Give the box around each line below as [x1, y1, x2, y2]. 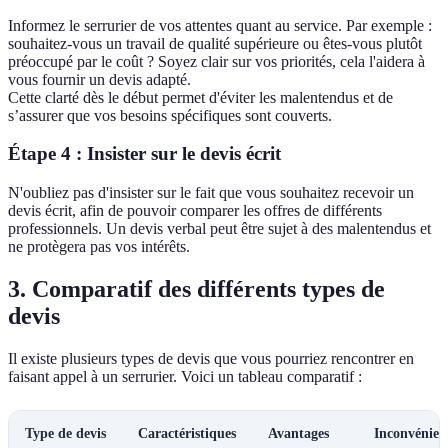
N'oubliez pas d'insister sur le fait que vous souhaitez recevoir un [8, 183, 414, 201]
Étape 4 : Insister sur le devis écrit [8, 143, 281, 165]
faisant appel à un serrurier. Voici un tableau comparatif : [8, 367, 362, 385]
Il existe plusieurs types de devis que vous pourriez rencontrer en [8, 349, 414, 367]
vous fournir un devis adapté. [8, 70, 191, 88]
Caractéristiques [138, 425, 236, 441]
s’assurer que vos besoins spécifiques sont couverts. [8, 106, 332, 124]
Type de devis [25, 425, 106, 441]
